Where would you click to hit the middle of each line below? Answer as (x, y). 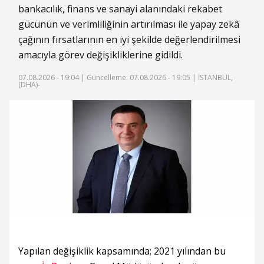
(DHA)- (29, 85)
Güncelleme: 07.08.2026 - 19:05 (138, 78)
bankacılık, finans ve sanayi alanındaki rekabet (120, 9)
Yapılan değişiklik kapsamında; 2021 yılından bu (122, 251)
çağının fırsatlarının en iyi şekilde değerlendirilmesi (129, 40)
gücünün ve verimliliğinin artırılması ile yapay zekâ (129, 24)
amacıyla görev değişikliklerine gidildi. (100, 55)
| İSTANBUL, (212, 78)
